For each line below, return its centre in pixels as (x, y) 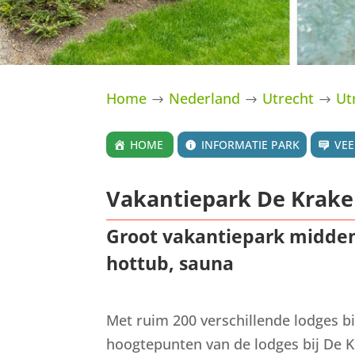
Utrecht (288, 98)
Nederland (205, 98)
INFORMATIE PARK (251, 144)
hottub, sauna (170, 263)
